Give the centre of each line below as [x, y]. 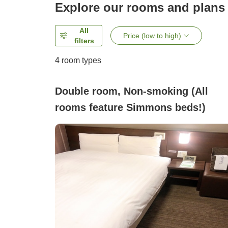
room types [80, 61]
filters [84, 41]
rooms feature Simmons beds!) [130, 108]
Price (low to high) [152, 36]
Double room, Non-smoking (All [132, 91]
